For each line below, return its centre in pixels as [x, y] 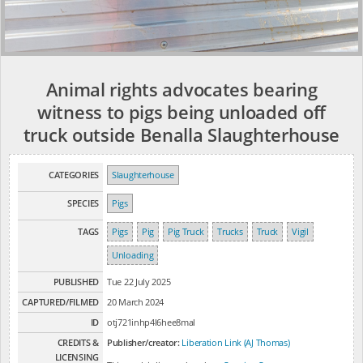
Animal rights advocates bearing [181, 89]
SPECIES [83, 203]
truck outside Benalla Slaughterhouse [181, 135]
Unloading [133, 255]
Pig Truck [186, 231]
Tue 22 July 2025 [139, 282]
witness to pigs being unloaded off [181, 112]
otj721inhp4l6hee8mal [152, 322]
